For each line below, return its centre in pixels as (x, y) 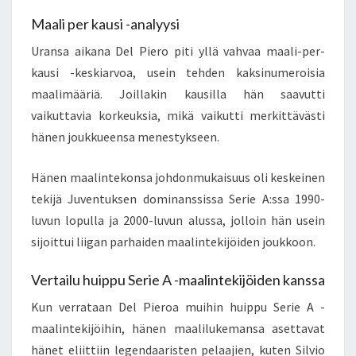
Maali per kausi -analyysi (105, 24)
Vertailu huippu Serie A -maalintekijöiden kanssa (178, 280)
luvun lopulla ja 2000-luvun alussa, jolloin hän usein (178, 221)
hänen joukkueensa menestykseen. (125, 137)
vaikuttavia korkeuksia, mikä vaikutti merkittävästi (178, 116)
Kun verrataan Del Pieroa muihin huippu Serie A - (178, 307)
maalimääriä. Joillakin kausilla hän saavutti (178, 94)
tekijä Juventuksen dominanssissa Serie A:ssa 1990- (178, 199)
